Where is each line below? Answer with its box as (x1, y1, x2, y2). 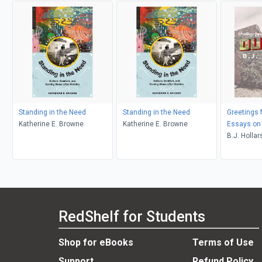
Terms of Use (192, 237, 254, 249)
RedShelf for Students (58, 208, 205, 226)
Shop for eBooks (58, 237, 133, 249)
